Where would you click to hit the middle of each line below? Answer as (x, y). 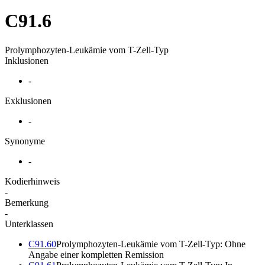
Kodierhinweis (32, 181)
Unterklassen (29, 224)
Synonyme (25, 141)
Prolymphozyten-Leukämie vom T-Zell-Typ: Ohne (151, 244)
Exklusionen (28, 101)
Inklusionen (27, 60)
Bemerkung (27, 202)
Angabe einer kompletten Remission (96, 254)
